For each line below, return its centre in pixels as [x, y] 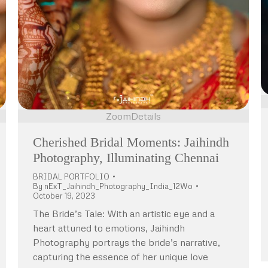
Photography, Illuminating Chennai [126, 157]
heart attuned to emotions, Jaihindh [109, 228]
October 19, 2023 [64, 195]
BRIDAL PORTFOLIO [71, 176]
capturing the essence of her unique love [121, 256]
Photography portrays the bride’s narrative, [127, 242]
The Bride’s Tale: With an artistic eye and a [124, 213]
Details [146, 116]
